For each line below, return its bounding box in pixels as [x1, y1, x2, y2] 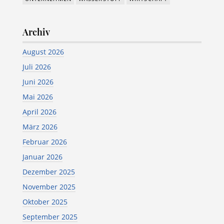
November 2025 [22, 181, 75, 191]
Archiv [22, 25, 50, 38]
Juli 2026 [22, 61, 51, 71]
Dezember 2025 [22, 166, 75, 176]
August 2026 [22, 46, 64, 56]
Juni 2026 [22, 76, 53, 86]
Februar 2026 [22, 136, 67, 146]
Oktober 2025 [22, 196, 67, 206]
